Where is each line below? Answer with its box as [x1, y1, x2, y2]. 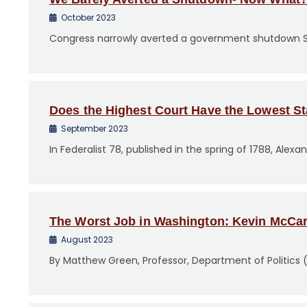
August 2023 [61, 234, 113, 245]
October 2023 [61, 12, 116, 23]
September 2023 [61, 123, 128, 134]
